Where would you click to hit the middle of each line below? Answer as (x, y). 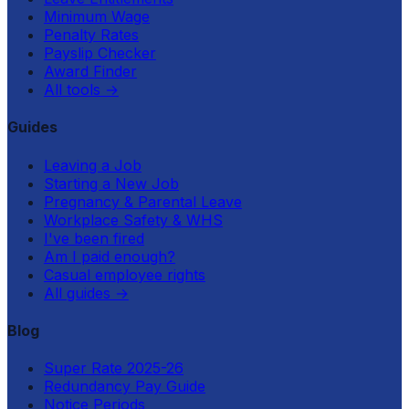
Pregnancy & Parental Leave (143, 201)
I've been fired (94, 238)
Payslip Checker (100, 53)
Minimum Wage (97, 17)
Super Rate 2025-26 (114, 368)
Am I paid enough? (110, 256)
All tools (72, 90)
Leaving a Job (93, 165)
